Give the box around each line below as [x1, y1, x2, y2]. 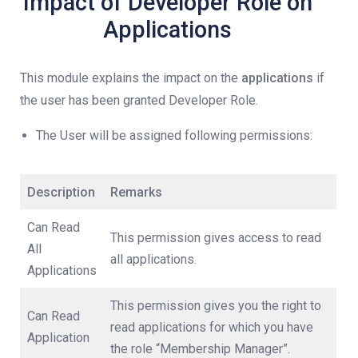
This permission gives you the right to [110, 298, 321, 313]
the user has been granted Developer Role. [20, 93, 258, 108]
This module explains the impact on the [20, 70, 241, 86]
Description [27, 185, 95, 200]
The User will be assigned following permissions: [36, 128, 312, 143]
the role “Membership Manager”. [110, 341, 290, 356]
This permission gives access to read [110, 230, 321, 245]
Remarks [110, 185, 162, 200]
